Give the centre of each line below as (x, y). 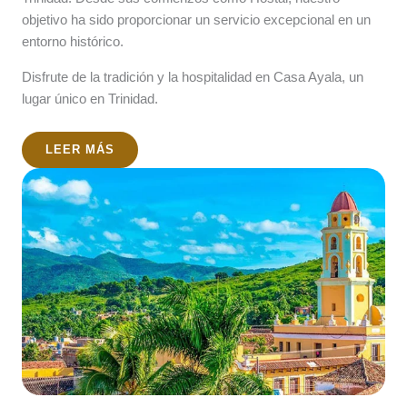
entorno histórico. (73, 42)
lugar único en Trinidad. (90, 99)
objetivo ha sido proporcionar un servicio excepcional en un (196, 20)
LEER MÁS (80, 149)
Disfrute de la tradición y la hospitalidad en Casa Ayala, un (193, 77)
